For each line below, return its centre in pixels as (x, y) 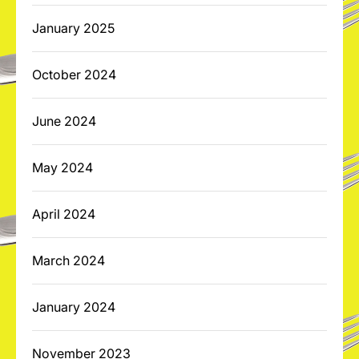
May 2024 (63, 167)
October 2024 (74, 75)
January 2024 (74, 307)
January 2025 (73, 28)
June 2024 (64, 121)
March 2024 (69, 260)
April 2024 (64, 214)
